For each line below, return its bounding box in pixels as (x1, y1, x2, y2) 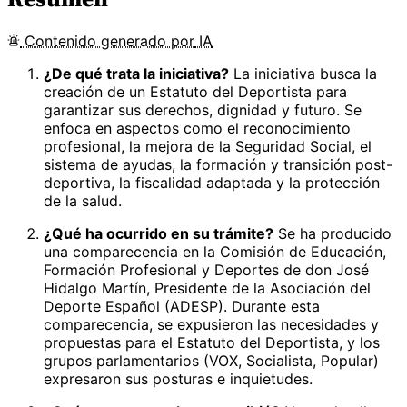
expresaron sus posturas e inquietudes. (44, 369, 313, 388)
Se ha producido (273, 223, 392, 243)
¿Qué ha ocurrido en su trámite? (44, 223, 273, 243)
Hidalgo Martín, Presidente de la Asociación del (44, 278, 371, 297)
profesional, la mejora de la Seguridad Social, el (44, 136, 372, 155)
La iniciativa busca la (229, 64, 377, 83)
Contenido (20, 31, 101, 50)
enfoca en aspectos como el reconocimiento (44, 118, 351, 137)
